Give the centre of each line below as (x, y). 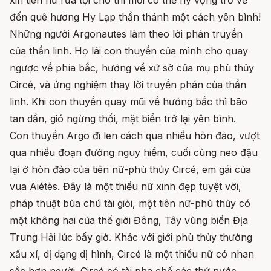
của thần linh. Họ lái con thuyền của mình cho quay (129, 51)
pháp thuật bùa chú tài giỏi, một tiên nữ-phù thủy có (130, 204)
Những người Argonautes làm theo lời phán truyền (126, 34)
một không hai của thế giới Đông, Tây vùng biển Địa (129, 220)
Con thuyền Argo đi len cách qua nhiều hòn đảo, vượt (135, 136)
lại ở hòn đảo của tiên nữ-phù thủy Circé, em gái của (130, 170)
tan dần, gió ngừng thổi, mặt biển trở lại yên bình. (123, 119)
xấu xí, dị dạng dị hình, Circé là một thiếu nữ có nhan (132, 254)
